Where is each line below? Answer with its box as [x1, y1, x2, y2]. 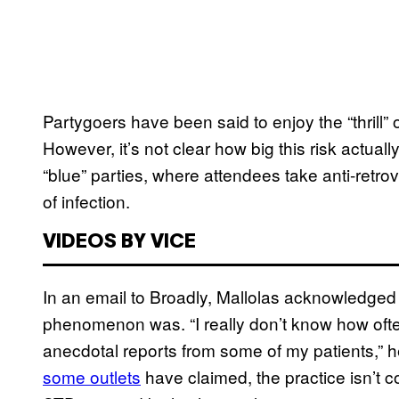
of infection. [43, 189, 130, 214]
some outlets [43, 364, 141, 389]
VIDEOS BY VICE [43, 233, 196, 252]
